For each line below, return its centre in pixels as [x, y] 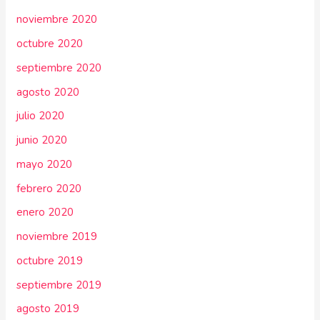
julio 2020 [41, 116]
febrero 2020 [49, 188]
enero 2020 [45, 212]
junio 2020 [42, 140]
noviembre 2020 [57, 20]
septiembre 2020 [59, 67]
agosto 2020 [48, 92]
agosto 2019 [48, 309]
